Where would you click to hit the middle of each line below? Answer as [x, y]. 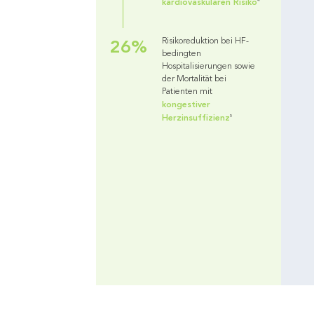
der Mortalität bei [194, 79]
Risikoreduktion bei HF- [205, 41]
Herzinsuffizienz [196, 117]
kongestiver [186, 104]
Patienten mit [187, 91]
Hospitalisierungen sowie [208, 66]
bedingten [181, 54]
